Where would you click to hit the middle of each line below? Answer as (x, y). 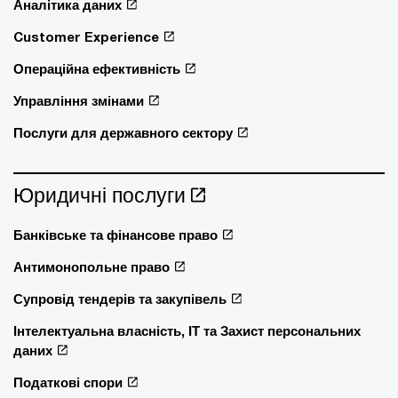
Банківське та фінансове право (115, 235)
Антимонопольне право (92, 267)
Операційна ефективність (97, 68)
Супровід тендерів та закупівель (120, 298)
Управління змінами (79, 100)
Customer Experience (86, 36)
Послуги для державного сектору (123, 132)
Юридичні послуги (99, 195)
